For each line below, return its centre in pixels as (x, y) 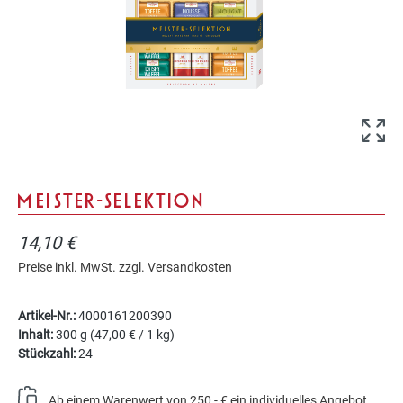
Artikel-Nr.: (47, 316)
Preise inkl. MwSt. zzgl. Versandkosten (125, 267)
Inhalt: (37, 335)
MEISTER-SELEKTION (112, 201)
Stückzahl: (47, 354)
